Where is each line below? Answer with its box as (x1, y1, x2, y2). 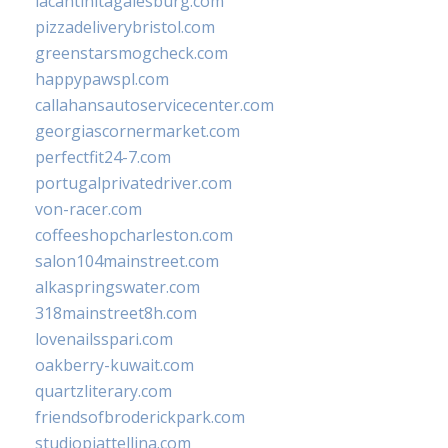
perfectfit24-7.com (35, 146, 171, 169)
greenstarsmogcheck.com (35, 42, 228, 65)
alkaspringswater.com (35, 276, 200, 299)
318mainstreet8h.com (35, 302, 197, 325)
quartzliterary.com (35, 380, 172, 403)
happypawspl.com (35, 68, 169, 91)
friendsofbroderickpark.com (35, 406, 245, 429)
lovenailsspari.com (35, 328, 173, 351)
